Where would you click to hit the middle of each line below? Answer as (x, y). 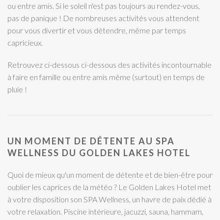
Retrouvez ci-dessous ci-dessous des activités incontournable (110, 64)
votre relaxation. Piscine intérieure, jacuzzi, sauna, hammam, (105, 211)
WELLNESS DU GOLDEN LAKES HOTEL (99, 152)
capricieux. (25, 42)
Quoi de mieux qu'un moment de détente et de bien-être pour (110, 174)
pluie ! (17, 89)
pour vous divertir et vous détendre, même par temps (97, 30)
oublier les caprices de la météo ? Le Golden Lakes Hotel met (109, 187)
